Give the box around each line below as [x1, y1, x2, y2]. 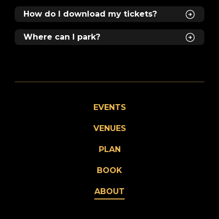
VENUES [93, 123, 126, 133]
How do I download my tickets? [23, 9, 157, 19]
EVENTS [93, 102, 126, 112]
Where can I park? [23, 32, 100, 42]
